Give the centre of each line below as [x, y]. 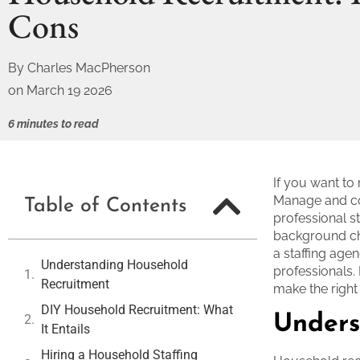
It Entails [65, 329]
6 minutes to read [53, 123]
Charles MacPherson [89, 67]
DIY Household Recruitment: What [137, 309]
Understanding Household [115, 264]
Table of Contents [105, 207]
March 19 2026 [70, 90]
